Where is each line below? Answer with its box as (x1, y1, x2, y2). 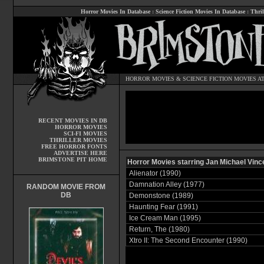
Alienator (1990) (128, 169, 181, 177)
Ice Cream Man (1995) (128, 214, 201, 222)
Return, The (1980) (128, 225, 190, 233)
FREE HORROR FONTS (41, 143, 107, 150)
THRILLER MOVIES (49, 137, 107, 143)
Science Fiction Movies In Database (156, 8, 245, 15)
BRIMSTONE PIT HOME (38, 156, 107, 163)
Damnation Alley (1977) (128, 180, 204, 189)
